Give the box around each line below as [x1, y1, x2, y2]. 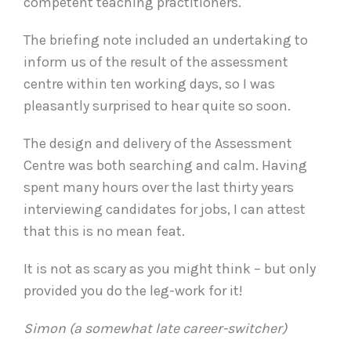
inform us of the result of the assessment [24, 52, 288, 71]
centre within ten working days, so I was [24, 74, 275, 92]
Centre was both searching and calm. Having [24, 156, 307, 174]
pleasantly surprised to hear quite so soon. [24, 96, 291, 114]
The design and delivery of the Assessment [24, 134, 292, 152]
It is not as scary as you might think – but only [24, 259, 316, 277]
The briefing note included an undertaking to [24, 31, 308, 49]
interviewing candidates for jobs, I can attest [24, 200, 306, 218]
